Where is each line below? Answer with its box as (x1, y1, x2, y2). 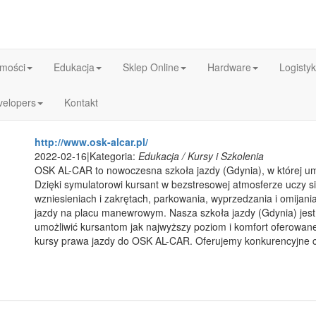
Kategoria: (90, 149, 138, 163)
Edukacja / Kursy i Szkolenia (138, 149, 264, 163)
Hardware (207, 60, 251, 74)
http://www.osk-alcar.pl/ (35, 135, 148, 149)
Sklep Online (123, 60, 179, 74)
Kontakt (64, 95, 98, 109)
